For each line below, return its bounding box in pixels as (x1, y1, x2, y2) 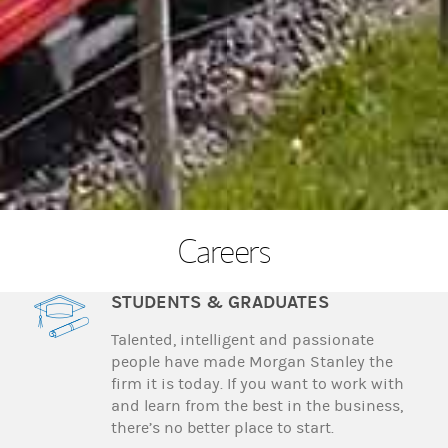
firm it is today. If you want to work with (111, 375, 405, 394)
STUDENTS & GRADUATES (111, 291, 330, 314)
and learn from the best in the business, (111, 397, 404, 416)
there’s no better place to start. (111, 419, 335, 438)
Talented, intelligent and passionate (111, 331, 375, 350)
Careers (177, 229, 271, 272)
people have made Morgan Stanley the (111, 353, 394, 372)
